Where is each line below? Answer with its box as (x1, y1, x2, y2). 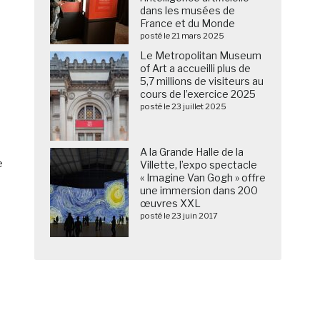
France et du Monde (140, 17, 236, 30)
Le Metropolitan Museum (140, 49, 262, 62)
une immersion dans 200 (140, 184, 259, 197)
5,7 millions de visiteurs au (140, 75, 264, 88)
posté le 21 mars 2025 (140, 31, 225, 41)
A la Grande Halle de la (140, 146, 244, 159)
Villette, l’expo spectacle (140, 159, 258, 171)
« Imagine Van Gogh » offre (140, 171, 266, 184)
